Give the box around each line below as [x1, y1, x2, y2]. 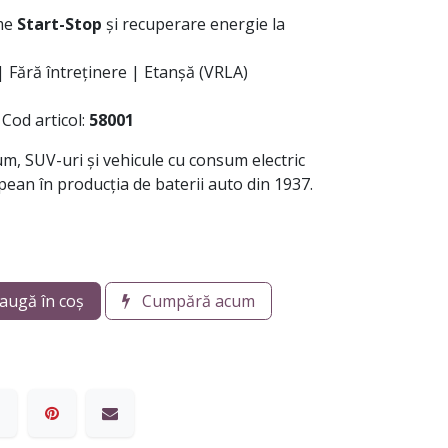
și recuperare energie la [102, 13, 285, 35]
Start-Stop [17, 13, 102, 35]
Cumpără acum [138, 290, 255, 312]
